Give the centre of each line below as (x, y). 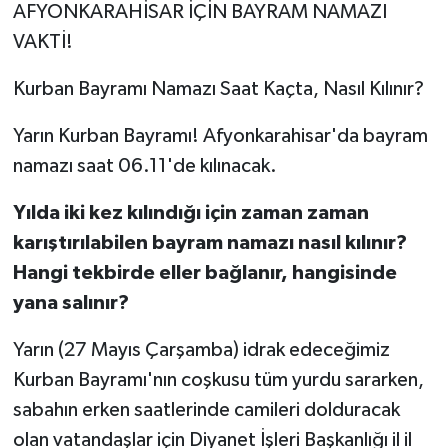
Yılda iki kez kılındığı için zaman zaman (190, 212)
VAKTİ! (42, 41)
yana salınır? (70, 302)
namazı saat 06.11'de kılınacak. (144, 165)
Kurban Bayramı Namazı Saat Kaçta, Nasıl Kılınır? (218, 88)
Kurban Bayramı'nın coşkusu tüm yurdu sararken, (218, 379)
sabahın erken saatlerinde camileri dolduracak (206, 409)
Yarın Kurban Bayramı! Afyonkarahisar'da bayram (220, 135)
